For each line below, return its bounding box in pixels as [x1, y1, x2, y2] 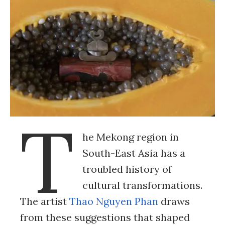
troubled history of [82, 163, 172, 176]
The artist [20, 195, 69, 208]
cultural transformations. [82, 179, 202, 192]
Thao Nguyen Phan [69, 195, 158, 208]
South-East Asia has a [82, 147, 185, 160]
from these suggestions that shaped [20, 211, 190, 224]
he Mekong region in [82, 131, 179, 144]
